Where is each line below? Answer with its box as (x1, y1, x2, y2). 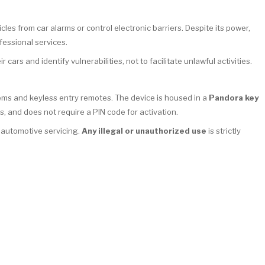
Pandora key (209, 93, 258, 103)
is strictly (206, 126, 241, 136)
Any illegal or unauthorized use (82, 126, 206, 136)
